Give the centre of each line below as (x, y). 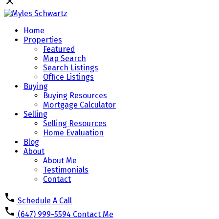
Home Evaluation (73, 133)
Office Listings (68, 77)
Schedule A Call (45, 201)
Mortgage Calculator (79, 105)
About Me (60, 161)
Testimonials (66, 170)
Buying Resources (75, 96)
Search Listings (71, 68)
